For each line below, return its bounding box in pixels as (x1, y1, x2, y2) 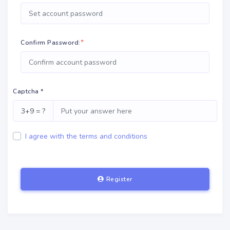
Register (106, 175, 132, 184)
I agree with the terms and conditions (25, 131, 147, 142)
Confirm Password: (21, 39, 81, 47)
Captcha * (13, 87, 44, 96)
